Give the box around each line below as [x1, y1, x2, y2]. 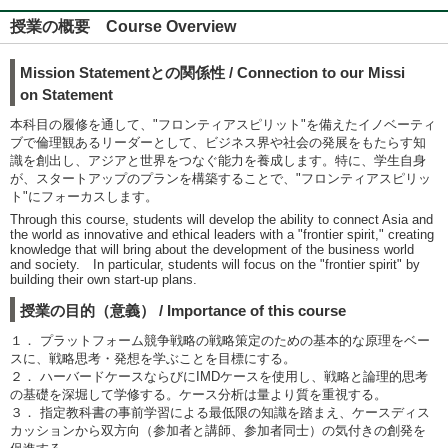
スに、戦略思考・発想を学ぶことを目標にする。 [10, 351, 296, 366]
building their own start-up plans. [10, 272, 197, 287]
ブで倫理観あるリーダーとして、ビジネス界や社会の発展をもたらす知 [10, 135, 426, 150]
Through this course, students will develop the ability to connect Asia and [10, 212, 433, 227]
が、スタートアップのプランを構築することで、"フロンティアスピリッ [10, 171, 431, 186]
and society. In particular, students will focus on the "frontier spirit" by [10, 257, 420, 272]
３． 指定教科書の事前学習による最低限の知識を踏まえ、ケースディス [10, 405, 430, 420]
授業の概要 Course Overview [10, 18, 236, 35]
